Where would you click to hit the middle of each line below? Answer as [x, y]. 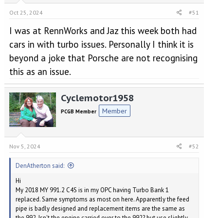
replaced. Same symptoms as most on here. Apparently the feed [102, 199]
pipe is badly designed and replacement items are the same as [100, 208]
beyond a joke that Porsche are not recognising [103, 58]
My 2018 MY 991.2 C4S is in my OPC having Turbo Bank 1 [92, 190]
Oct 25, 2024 [26, 12]
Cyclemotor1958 [97, 98]
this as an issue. [40, 72]
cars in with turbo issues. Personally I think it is [101, 44]
